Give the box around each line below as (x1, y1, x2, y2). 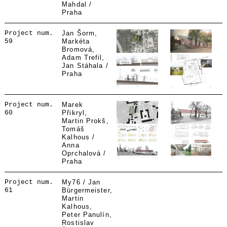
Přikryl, (62, 109, 88, 117)
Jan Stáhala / (62, 62, 108, 69)
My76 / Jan (62, 178, 101, 186)
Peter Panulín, (62, 211, 112, 218)
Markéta (62, 37, 90, 45)
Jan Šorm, (62, 29, 98, 37)
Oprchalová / (62, 149, 106, 157)
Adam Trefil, (62, 54, 105, 61)
